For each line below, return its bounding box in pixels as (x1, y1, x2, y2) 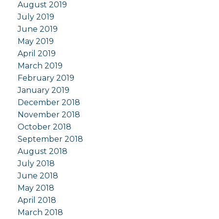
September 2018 (17, 134, 83, 144)
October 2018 (17, 122, 71, 132)
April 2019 (17, 49, 56, 59)
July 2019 (17, 12, 54, 22)
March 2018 (17, 208, 63, 218)
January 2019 (17, 86, 69, 95)
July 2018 (17, 159, 55, 169)
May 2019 (17, 37, 54, 46)
